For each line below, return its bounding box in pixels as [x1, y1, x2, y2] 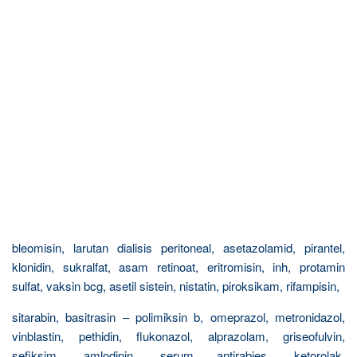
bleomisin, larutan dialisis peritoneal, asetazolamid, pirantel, [12, 239, 345, 256]
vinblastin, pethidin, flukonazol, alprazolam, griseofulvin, [12, 328, 345, 344]
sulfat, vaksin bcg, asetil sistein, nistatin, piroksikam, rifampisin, [12, 277, 339, 294]
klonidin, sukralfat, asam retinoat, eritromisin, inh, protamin [12, 258, 345, 275]
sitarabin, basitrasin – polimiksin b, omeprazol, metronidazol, [12, 308, 345, 325]
